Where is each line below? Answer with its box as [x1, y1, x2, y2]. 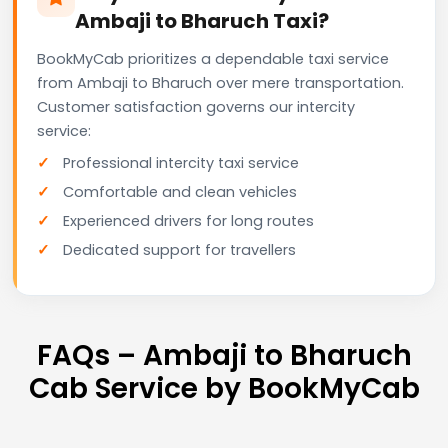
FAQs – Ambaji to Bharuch [36, 335, 412, 375]
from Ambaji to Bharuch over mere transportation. [37, 72, 404, 93]
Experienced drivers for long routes [63, 210, 314, 231]
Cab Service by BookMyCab [28, 368, 420, 408]
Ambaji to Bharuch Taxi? [75, 6, 329, 35]
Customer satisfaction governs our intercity [37, 96, 355, 117]
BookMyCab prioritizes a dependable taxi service [37, 48, 389, 69]
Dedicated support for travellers [63, 239, 296, 260]
